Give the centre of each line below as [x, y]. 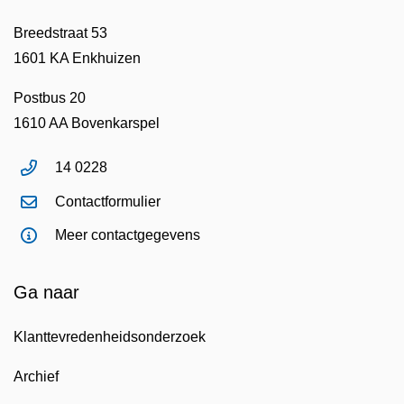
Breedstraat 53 [60, 33]
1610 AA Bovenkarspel [87, 124]
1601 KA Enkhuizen [77, 59]
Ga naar [46, 292]
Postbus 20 [50, 98]
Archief [36, 376]
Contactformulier [108, 201]
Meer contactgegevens [128, 235]
